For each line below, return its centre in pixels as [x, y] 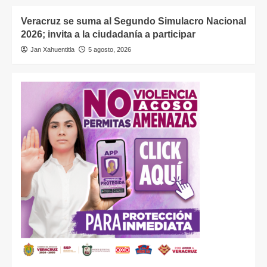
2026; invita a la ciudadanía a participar [108, 34]
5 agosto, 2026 [110, 49]
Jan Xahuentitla [52, 49]
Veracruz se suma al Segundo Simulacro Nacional [133, 21]
